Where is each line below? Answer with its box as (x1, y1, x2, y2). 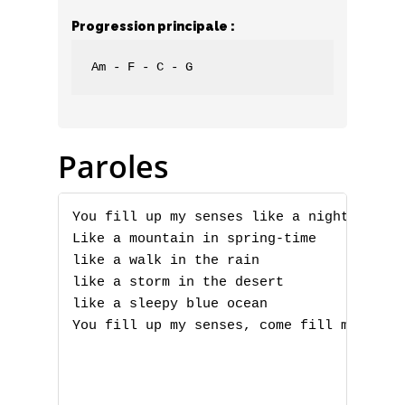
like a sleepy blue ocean (72, 297, 268, 313)
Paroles (58, 146, 169, 188)
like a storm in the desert (72, 275, 284, 291)
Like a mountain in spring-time (72, 231, 316, 248)
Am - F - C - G (91, 60, 193, 75)
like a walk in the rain (72, 253, 259, 269)
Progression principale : (71, 19, 235, 33)
